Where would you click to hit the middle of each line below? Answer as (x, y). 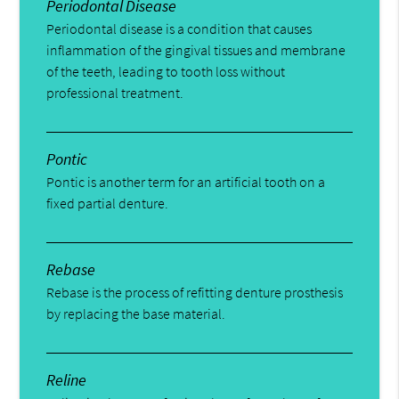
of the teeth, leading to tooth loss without (166, 71)
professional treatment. (115, 92)
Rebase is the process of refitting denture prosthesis (195, 292)
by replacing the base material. (136, 313)
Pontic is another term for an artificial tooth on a (186, 181)
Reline (67, 379)
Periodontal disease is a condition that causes (179, 28)
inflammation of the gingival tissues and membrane (196, 49)
